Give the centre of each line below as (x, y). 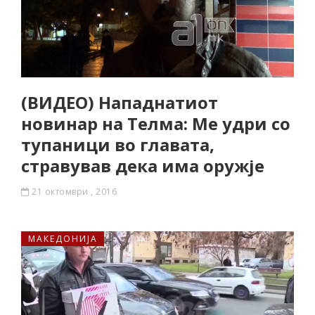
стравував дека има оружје (143, 166)
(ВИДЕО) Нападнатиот (120, 102)
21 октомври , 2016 (74, 192)
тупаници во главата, (118, 144)
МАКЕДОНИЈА (63, 239)
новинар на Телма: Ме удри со (156, 123)
